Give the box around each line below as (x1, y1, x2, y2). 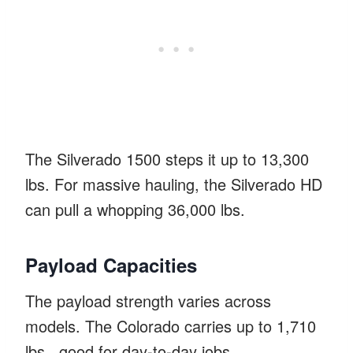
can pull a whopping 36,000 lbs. (25, 197, 245, 221)
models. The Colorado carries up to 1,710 (25, 314, 316, 337)
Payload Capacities (25, 251, 197, 278)
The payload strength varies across (25, 288, 271, 312)
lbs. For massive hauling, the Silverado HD (25, 172, 322, 195)
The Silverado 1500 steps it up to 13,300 (25, 147, 309, 170)
